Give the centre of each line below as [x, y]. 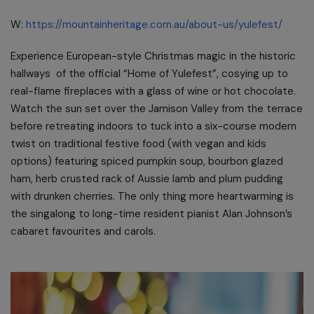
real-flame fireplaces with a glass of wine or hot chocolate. [153, 91]
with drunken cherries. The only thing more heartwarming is [152, 196]
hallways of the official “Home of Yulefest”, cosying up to [149, 74]
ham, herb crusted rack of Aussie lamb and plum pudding [147, 179]
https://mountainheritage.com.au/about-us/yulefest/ [154, 25]
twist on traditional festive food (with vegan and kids [138, 144]
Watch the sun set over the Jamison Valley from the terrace [157, 109]
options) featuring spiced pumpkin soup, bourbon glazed [147, 161]
